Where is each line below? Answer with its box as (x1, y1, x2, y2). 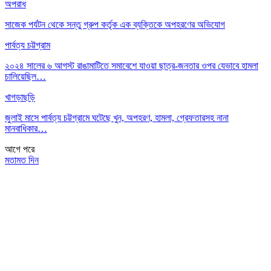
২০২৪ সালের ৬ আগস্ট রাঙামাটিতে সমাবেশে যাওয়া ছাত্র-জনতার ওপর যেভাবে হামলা (5, 60, 258, 71)
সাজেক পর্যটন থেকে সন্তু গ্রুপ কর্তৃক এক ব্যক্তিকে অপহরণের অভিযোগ (5, 19, 225, 30)
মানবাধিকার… (5, 123, 47, 134)
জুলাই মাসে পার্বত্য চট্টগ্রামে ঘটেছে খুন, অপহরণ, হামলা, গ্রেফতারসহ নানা (5, 112, 229, 123)
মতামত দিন (5, 154, 39, 165)
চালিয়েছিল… (5, 71, 46, 82)
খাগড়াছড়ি (5, 91, 35, 102)
